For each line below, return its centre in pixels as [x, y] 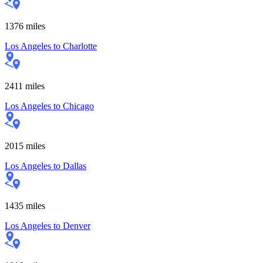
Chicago [78, 106]
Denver [77, 225]
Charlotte [80, 46]
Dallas [75, 166]
